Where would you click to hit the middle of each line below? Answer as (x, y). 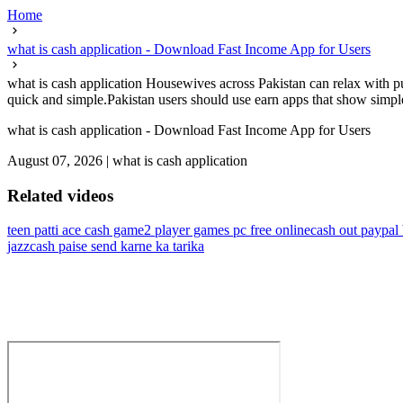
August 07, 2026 (55, 161)
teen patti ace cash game (76, 230)
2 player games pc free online (227, 230)
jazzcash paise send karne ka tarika (106, 246)
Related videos (60, 195)
